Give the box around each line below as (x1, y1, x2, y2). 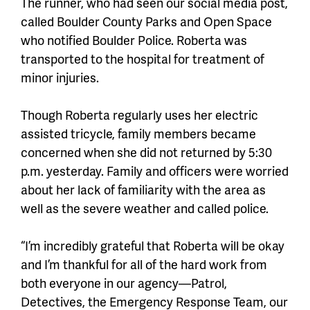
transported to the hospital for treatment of (21, 50, 264, 68)
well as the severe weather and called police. (21, 199, 268, 217)
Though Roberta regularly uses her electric (21, 106, 258, 124)
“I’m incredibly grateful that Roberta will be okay (21, 237, 284, 255)
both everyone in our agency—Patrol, (21, 274, 227, 292)
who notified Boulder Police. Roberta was (21, 31, 247, 49)
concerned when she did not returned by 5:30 (21, 143, 272, 161)
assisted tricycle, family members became (21, 125, 256, 143)
